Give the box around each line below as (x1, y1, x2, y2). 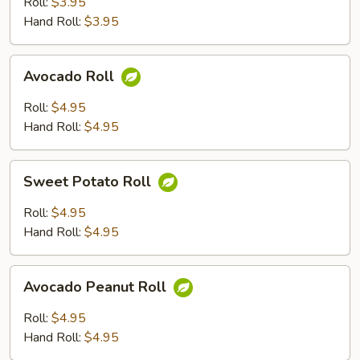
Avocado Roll (23, 67, 118, 87)
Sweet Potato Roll (23, 172, 155, 192)
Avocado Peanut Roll (23, 277, 170, 297)
